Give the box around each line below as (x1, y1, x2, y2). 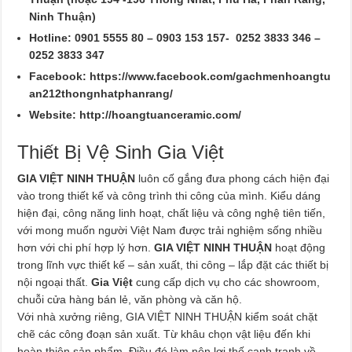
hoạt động (272, 240, 326, 254)
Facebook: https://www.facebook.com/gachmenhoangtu (29, 69, 332, 82)
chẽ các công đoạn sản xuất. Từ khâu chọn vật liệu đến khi (17, 327, 311, 340)
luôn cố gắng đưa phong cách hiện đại (135, 171, 330, 185)
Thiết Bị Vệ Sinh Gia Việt (17, 141, 225, 163)
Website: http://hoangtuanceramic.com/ (29, 108, 242, 121)
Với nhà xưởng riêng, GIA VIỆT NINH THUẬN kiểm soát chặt (17, 310, 318, 323)
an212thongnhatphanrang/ (29, 86, 174, 100)
